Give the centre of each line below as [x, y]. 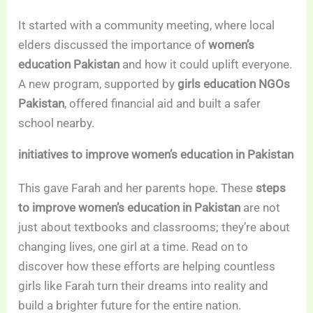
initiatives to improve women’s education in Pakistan [156, 155]
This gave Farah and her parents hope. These [137, 188]
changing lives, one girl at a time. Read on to [133, 247]
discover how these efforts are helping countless [147, 267]
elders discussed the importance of [114, 45]
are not [261, 208]
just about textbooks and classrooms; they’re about [154, 227]
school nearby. [57, 123]
